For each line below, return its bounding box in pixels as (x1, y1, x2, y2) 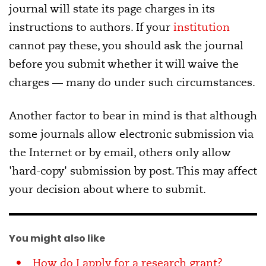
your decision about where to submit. (9, 182, 206, 197)
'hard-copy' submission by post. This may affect (9, 164, 257, 178)
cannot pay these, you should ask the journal (9, 39, 243, 53)
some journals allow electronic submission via (9, 127, 254, 141)
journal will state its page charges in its (9, 2, 215, 16)
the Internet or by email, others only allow (9, 145, 231, 160)
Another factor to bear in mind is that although (9, 109, 257, 123)
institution (173, 20, 230, 34)
